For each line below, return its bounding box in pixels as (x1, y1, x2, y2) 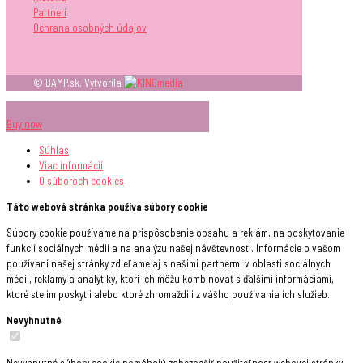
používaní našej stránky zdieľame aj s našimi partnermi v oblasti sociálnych (6, 256, 331, 270)
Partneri (33, 5, 66, 19)
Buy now (6, 117, 42, 130)
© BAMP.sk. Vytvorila (33, 75, 124, 89)
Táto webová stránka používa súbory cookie (6, 199, 208, 213)
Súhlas (39, 143, 69, 156)
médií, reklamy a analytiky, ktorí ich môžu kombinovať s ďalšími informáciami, (6, 271, 334, 285)
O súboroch (39, 173, 91, 187)
